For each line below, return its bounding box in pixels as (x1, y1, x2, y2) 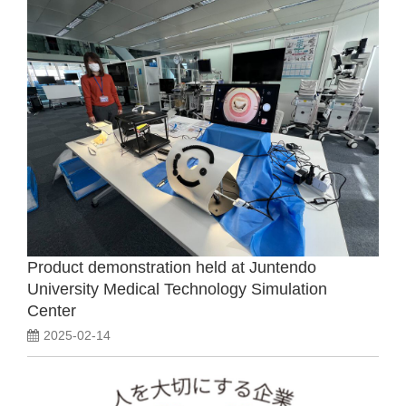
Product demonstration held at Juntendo (27, 258, 316, 276)
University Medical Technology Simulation (27, 280, 327, 298)
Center (27, 302, 76, 320)
